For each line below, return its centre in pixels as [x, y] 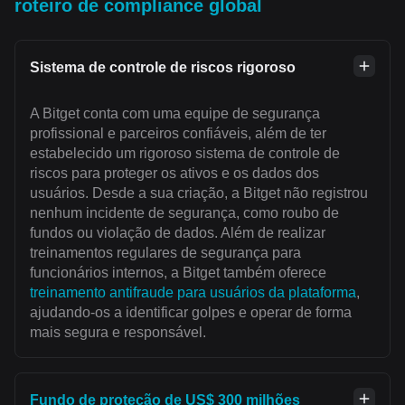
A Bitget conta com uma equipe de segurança [175, 113]
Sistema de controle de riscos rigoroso [163, 67]
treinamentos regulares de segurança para [165, 252]
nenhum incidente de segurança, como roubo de [184, 212]
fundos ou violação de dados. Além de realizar [178, 232]
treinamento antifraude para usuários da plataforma [193, 292]
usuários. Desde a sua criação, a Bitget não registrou [199, 193]
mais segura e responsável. [118, 332]
